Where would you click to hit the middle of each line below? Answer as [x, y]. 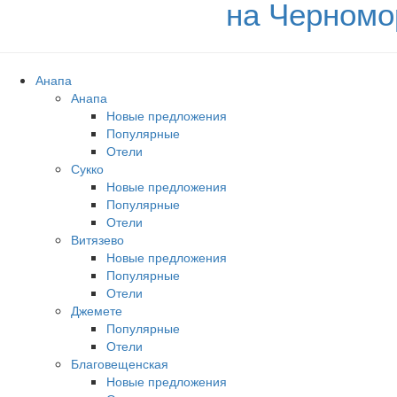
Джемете [97, 310]
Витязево [97, 239]
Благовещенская [120, 363]
